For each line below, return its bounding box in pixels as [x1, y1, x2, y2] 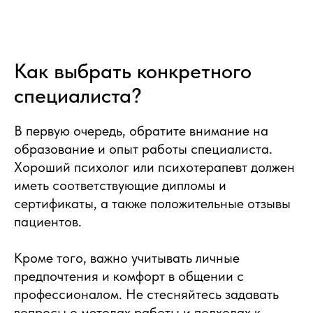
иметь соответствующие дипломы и [14, 177, 226, 194]
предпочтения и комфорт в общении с [14, 268, 244, 285]
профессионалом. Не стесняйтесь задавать [14, 286, 279, 303]
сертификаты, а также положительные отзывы [14, 195, 291, 212]
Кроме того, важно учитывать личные [14, 249, 240, 267]
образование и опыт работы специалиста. [14, 140, 272, 158]
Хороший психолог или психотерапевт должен [14, 159, 295, 176]
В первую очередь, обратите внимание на [14, 122, 268, 140]
